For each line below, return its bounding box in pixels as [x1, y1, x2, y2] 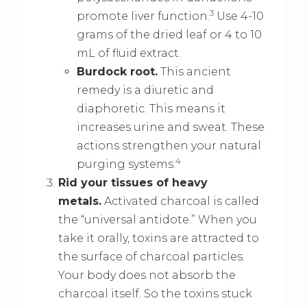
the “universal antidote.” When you [58, 213, 258, 227]
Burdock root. [76, 65, 158, 79]
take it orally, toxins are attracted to [58, 232, 260, 245]
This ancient [157, 65, 231, 79]
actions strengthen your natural [76, 139, 261, 153]
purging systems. [76, 158, 175, 171]
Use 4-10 [213, 10, 264, 23]
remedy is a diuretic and [76, 84, 214, 97]
